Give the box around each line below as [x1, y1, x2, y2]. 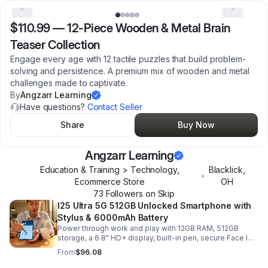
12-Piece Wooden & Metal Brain [67, 21, 230, 35]
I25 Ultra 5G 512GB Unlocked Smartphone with [57, 200, 252, 211]
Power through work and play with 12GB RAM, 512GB [57, 224, 239, 233]
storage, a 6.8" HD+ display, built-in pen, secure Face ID [57, 233, 253, 242]
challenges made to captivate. [10, 78, 127, 88]
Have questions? [20, 102, 87, 112]
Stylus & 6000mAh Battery [57, 212, 168, 223]
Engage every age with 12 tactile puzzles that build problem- [10, 54, 246, 64]
